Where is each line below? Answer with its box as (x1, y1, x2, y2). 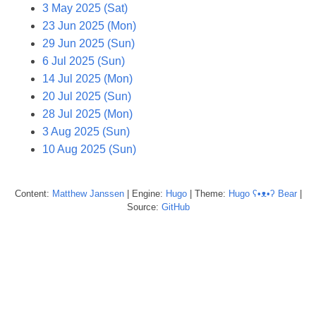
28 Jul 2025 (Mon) (42, 107, 133, 120)
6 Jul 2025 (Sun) (42, 54, 125, 67)
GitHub (161, 201, 190, 212)
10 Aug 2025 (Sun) (42, 142, 136, 155)
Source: (126, 201, 162, 212)
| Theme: (186, 188, 229, 199)
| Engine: (123, 188, 166, 199)
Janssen (89, 188, 124, 199)
